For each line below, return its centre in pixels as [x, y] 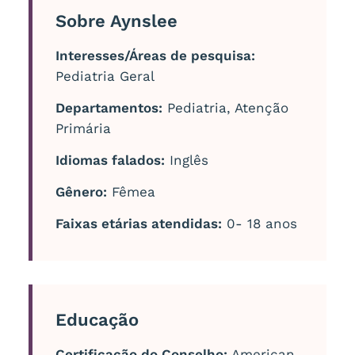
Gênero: [81, 191]
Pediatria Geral [105, 76]
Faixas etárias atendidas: [138, 223]
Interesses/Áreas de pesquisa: [155, 55]
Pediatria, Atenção [225, 107]
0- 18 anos [259, 223]
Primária [83, 128]
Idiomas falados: [110, 160]
